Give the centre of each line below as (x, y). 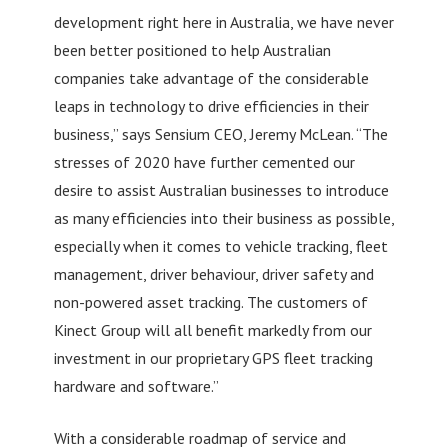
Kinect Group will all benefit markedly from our (212, 329)
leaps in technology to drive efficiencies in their (211, 105)
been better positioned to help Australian (192, 49)
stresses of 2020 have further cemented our (204, 161)
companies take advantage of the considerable (211, 77)
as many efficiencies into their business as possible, (223, 217)
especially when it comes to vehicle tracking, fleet (220, 245)
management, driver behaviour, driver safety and (213, 273)
